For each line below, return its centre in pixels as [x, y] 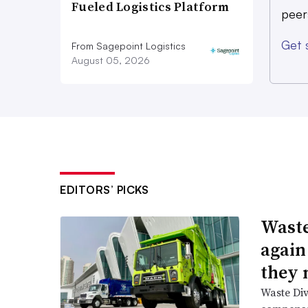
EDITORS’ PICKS [104, 190]
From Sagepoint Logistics [129, 46]
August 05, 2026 [111, 60]
